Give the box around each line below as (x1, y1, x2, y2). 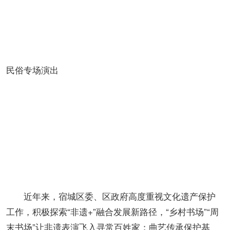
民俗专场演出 (6, 63, 59, 76)
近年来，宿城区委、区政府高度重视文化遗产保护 (24, 189, 216, 202)
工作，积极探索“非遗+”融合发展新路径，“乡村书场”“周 (6, 205, 219, 218)
